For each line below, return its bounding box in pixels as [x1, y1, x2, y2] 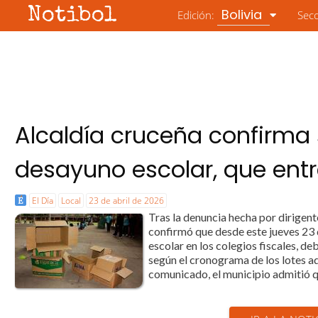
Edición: [177, 8, 218, 22]
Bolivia [221, 6, 266, 23]
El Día [32, 194, 54, 207]
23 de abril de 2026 [89, 194, 165, 207]
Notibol [28, 5, 118, 27]
